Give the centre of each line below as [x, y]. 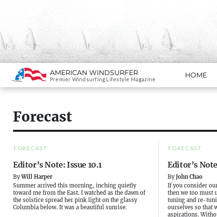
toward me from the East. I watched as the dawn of [79, 193]
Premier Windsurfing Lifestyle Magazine [103, 79]
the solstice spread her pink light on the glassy [75, 200]
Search [15, 6]
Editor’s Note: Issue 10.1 [57, 165]
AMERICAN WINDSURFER [94, 73]
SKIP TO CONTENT [43, 79]
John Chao [189, 177]
